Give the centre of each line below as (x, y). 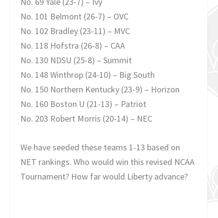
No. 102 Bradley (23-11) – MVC (75, 31)
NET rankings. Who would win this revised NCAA (108, 162)
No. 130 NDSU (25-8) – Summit (76, 60)
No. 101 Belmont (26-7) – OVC (75, 16)
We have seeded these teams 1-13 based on (100, 147)
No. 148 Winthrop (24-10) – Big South (88, 74)
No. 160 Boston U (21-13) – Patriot (84, 104)
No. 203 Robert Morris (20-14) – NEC (87, 118)
